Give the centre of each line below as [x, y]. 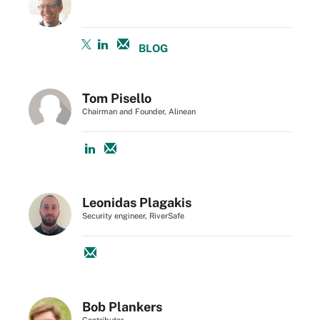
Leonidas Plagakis [137, 202]
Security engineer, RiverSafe [133, 215]
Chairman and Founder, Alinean [139, 111]
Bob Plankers [122, 306]
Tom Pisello [117, 98]
